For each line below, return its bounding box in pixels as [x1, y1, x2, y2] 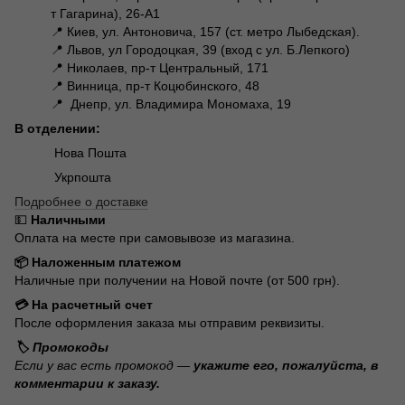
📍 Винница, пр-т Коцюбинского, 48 [51, 79, 259, 94]
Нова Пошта [51, 146, 127, 161]
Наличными [31, 212, 106, 228]
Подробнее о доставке [14, 194, 148, 210]
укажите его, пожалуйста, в [193, 358, 378, 373]
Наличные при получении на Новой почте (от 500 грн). [14, 273, 340, 288]
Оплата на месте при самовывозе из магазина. [14, 231, 295, 246]
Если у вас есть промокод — [14, 358, 193, 373]
